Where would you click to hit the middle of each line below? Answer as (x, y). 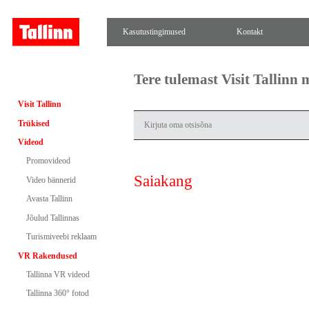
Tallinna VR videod (58, 275)
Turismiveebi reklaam (61, 237)
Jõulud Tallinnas (52, 218)
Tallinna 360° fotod (57, 293)
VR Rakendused (47, 256)
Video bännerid (51, 180)
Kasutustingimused (154, 31)
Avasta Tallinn (49, 199)
